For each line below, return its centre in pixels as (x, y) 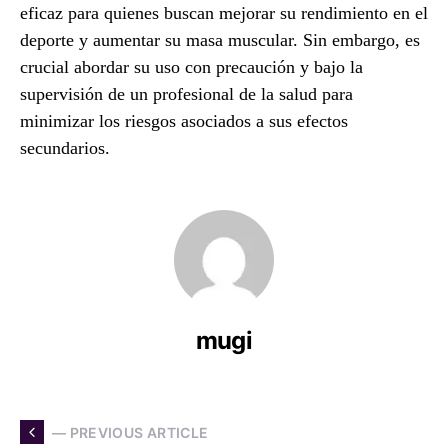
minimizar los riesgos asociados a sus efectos (184, 121)
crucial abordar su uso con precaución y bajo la (191, 67)
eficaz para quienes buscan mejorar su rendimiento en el (224, 13)
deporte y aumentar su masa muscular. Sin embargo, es (220, 40)
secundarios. (65, 148)
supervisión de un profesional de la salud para (186, 94)
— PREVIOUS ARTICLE (130, 432)
